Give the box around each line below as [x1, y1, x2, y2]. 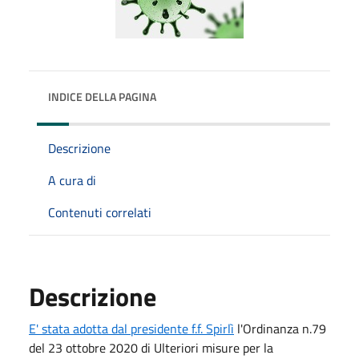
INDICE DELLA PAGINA [48, 87, 156, 105]
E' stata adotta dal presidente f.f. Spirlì [29, 318, 234, 338]
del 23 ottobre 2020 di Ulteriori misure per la [29, 337, 273, 357]
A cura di [48, 170, 96, 190]
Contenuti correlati [48, 202, 151, 222]
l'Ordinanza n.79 [234, 318, 326, 338]
